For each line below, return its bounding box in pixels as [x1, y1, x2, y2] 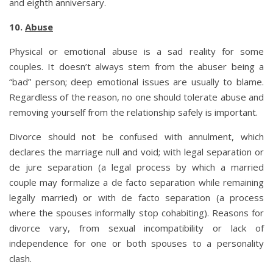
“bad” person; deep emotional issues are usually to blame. [9, 75, 264, 88]
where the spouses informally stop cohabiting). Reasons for [9, 206, 264, 219]
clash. [9, 252, 32, 264]
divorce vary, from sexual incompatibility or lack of [9, 221, 264, 234]
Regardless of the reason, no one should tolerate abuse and [9, 90, 264, 103]
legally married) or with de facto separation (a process [9, 191, 264, 204]
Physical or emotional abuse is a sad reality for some [9, 44, 264, 57]
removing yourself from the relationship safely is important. [9, 105, 258, 118]
